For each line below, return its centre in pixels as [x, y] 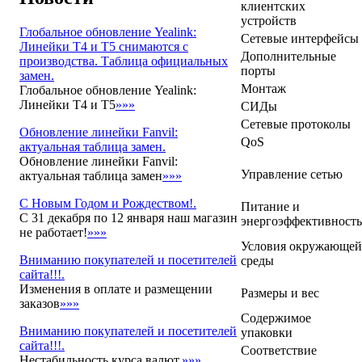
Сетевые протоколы [296, 124]
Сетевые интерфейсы [300, 39]
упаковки [267, 333]
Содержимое [276, 318]
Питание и [270, 207]
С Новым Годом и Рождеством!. [108, 203]
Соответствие [279, 351]
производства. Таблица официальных [124, 61]
